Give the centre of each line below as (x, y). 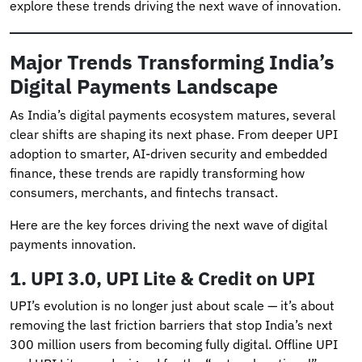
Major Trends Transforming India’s (172, 61)
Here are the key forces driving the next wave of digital (168, 224)
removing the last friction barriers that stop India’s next (171, 324)
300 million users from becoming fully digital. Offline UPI (174, 344)
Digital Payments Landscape (144, 86)
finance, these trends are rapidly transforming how (157, 173)
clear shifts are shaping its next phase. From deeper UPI (174, 134)
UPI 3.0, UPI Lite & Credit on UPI (173, 278)
